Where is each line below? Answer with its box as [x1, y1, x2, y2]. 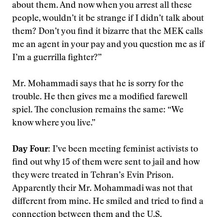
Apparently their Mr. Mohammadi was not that [12, 185, 193, 193]
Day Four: [12, 145, 50, 154]
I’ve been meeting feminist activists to [50, 145, 198, 154]
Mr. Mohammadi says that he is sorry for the [12, 80, 184, 89]
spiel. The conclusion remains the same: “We [12, 106, 184, 115]
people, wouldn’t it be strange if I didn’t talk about [12, 15, 204, 23]
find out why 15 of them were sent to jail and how [12, 158, 200, 167]
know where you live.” [12, 119, 95, 128]
